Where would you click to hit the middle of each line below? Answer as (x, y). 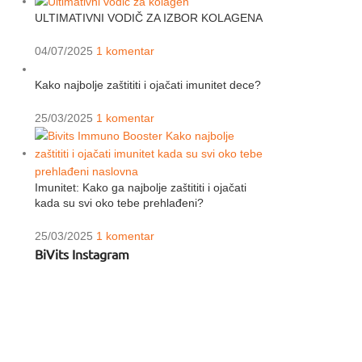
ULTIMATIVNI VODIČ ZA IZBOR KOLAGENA (148, 18)
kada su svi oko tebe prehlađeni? (119, 203)
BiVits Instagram (82, 254)
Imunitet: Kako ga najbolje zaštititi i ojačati (140, 188)
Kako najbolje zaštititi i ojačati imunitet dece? (147, 85)
